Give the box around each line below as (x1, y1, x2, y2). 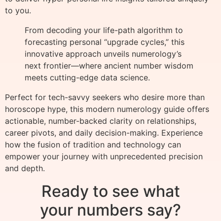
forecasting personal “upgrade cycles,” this (25, 37, 184, 47)
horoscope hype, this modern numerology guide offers (5, 104, 209, 114)
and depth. (5, 163, 45, 174)
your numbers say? (40, 200, 181, 220)
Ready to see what (41, 182, 180, 201)
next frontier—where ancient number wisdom (25, 61, 193, 71)
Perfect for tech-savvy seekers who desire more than (5, 92, 205, 103)
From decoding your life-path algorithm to (25, 25, 183, 36)
